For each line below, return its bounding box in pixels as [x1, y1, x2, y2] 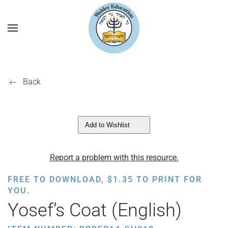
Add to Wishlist [85, 121, 130, 129]
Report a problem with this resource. [49, 153, 179, 162]
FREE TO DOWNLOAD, [8, 175, 107, 184]
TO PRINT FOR [133, 175, 202, 184]
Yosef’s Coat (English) [8, 199, 182, 221]
